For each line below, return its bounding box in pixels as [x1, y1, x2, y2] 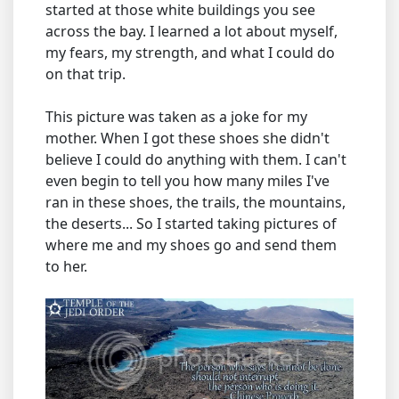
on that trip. [45, 64, 126, 84]
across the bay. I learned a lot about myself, [45, 21, 338, 41]
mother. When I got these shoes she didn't [45, 128, 330, 148]
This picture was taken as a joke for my [45, 107, 307, 126]
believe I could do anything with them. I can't [45, 150, 346, 169]
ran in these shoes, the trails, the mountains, [45, 192, 346, 212]
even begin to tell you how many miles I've [45, 171, 330, 191]
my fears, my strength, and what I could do [45, 43, 335, 62]
